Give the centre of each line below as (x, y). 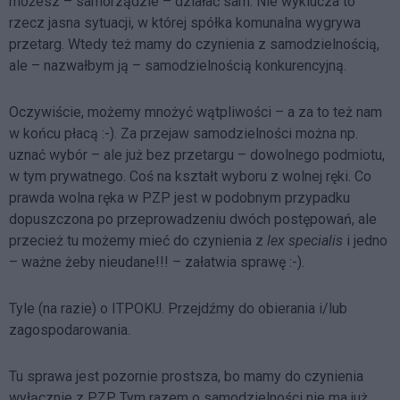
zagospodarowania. (70, 329)
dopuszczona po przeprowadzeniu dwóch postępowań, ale (193, 219)
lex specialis (305, 240)
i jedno (365, 240)
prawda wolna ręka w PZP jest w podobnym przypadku (179, 197)
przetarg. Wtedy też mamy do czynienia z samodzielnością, (194, 44)
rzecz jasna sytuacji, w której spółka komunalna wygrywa (185, 22)
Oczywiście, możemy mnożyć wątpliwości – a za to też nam (196, 112)
